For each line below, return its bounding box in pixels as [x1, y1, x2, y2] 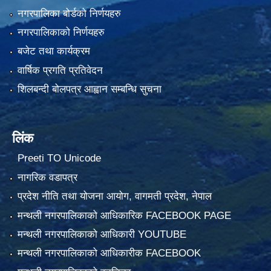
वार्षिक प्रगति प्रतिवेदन [17, 64, 103, 76]
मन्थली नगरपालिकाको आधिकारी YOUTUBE [17, 229, 186, 241]
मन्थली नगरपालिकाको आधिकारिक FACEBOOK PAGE [17, 209, 231, 221]
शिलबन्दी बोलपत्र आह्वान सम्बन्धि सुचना [17, 83, 162, 96]
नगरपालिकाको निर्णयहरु [17, 26, 105, 38]
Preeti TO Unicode [17, 152, 101, 165]
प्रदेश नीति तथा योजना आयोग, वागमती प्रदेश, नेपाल [17, 191, 212, 203]
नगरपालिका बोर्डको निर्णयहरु [17, 7, 121, 19]
